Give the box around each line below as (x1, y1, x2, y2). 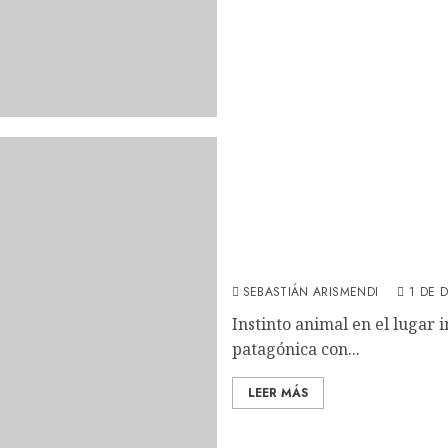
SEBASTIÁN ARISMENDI (242, 282, 379, 301)
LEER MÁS (247, 383, 308, 402)
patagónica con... (231, 337, 360, 360)
